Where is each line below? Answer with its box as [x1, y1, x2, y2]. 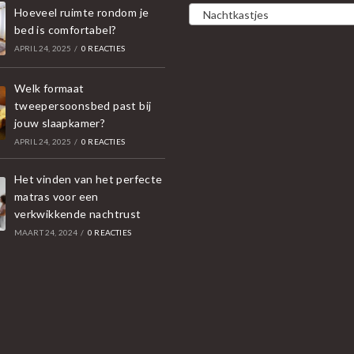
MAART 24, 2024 [13, 227, 78, 237]
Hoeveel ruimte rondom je [13, 5, 149, 19]
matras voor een [13, 189, 99, 203]
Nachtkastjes [196, 7, 269, 21]
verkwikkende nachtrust [13, 206, 141, 220]
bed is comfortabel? [13, 22, 117, 36]
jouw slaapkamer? [13, 115, 106, 130]
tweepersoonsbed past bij [13, 98, 152, 112]
